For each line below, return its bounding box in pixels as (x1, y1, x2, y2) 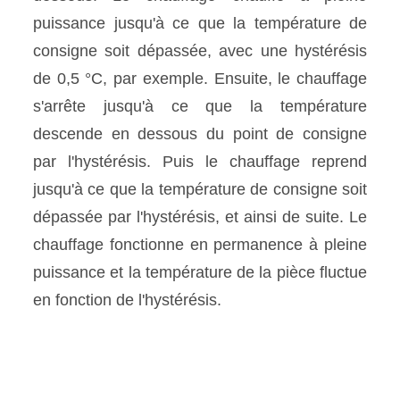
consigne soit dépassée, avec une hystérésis (33, 41, 367, 60)
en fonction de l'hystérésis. (33, 290, 221, 309)
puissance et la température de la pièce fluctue (33, 262, 367, 281)
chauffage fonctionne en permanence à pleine (33, 235, 367, 254)
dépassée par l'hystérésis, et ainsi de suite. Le (33, 207, 367, 226)
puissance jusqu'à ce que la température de (33, 13, 367, 32)
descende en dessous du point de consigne (33, 124, 367, 143)
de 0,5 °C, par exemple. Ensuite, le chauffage (33, 69, 367, 87)
